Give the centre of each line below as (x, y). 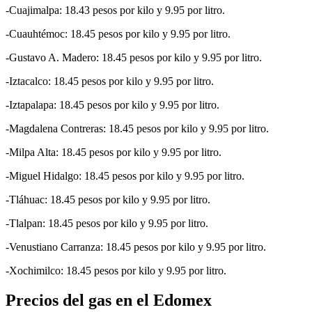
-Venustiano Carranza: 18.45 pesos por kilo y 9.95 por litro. (136, 247)
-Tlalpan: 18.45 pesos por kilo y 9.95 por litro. (107, 223)
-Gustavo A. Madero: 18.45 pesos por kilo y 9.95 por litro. (134, 57)
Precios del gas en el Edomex (109, 300)
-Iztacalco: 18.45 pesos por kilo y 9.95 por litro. (112, 81)
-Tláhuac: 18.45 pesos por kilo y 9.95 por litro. (108, 199)
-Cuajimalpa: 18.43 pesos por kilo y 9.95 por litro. (115, 10)
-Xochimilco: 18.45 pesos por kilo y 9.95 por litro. (116, 270)
